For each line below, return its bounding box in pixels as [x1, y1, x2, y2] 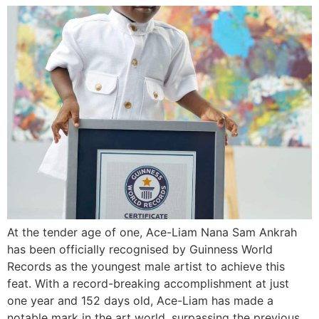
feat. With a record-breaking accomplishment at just [7, 276, 289, 291]
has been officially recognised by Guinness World [7, 242, 273, 256]
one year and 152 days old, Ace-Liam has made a [7, 293, 273, 308]
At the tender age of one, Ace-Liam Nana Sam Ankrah [7, 225, 297, 239]
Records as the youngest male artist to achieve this [7, 259, 285, 273]
